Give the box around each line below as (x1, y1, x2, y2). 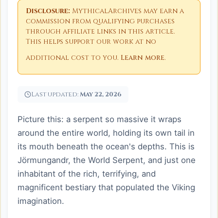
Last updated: (31, 90, 80, 99)
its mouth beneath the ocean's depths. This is (18, 142, 195, 151)
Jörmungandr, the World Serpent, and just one (18, 155, 196, 165)
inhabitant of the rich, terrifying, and (18, 169, 156, 179)
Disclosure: (26, 6, 70, 16)
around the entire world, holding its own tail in (18, 128, 195, 138)
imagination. (18, 196, 64, 206)
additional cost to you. (26, 53, 121, 62)
